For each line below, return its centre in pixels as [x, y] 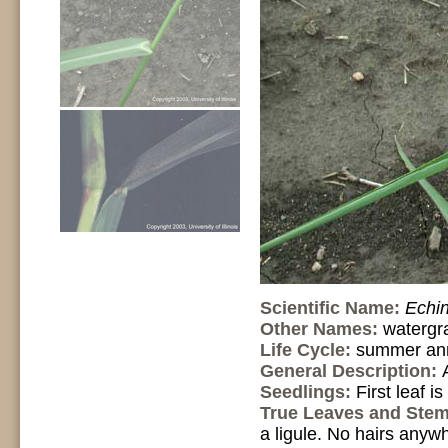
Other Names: [321, 329]
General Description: [351, 371]
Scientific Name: [332, 308]
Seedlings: [308, 392]
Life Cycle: [308, 350]
